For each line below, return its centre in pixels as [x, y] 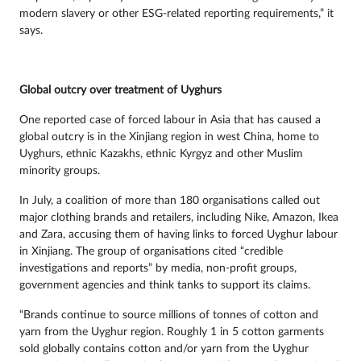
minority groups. [60, 170]
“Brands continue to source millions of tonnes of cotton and [169, 315]
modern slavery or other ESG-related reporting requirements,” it [176, 13]
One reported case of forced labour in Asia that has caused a [170, 120]
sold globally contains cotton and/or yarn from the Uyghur [164, 349]
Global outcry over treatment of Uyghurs [120, 90]
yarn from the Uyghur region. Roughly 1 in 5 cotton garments [172, 332]
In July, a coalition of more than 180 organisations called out [170, 200]
